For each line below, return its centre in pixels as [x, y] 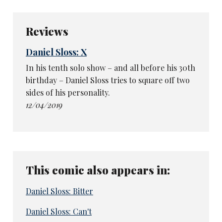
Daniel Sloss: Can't [58, 211]
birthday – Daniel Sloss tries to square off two [108, 80]
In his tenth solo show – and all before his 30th [110, 68]
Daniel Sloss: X [56, 52]
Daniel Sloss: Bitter [59, 191]
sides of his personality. [68, 93]
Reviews [47, 31]
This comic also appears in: [98, 170]
